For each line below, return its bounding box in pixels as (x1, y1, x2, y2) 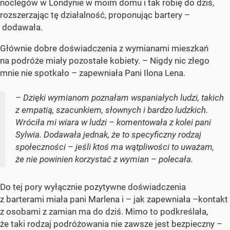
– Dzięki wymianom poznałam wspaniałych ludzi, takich (15, 92, 224, 103)
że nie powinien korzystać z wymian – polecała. (15, 154, 193, 164)
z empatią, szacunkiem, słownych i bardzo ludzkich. (15, 104, 208, 115)
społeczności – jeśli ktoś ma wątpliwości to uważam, (15, 141, 214, 152)
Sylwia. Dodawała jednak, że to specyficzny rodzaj (15, 129, 201, 140)
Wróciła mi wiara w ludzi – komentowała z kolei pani (15, 117, 211, 127)
